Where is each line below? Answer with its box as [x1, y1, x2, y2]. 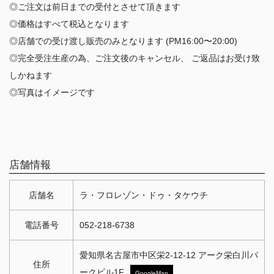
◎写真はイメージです [9, 87, 95, 97]
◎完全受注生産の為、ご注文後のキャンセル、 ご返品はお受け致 [9, 53, 260, 63]
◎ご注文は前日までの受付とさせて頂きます [9, 1, 180, 12]
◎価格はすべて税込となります [9, 18, 129, 29]
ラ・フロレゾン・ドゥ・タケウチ [80, 190, 208, 200]
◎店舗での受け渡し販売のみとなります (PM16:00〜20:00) [9, 35, 237, 46]
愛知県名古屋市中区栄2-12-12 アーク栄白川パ [80, 250, 258, 260]
